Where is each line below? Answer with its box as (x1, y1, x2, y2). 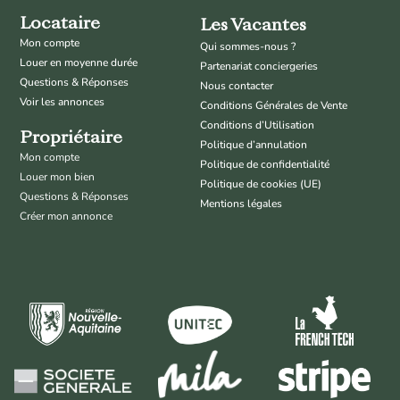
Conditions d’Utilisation (200, 117, 314, 132)
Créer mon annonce (20, 208, 113, 223)
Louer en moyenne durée (20, 54, 138, 70)
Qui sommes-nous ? (200, 38, 296, 54)
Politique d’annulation (200, 137, 307, 152)
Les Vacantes (200, 17, 306, 34)
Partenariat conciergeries (200, 58, 318, 73)
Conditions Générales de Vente (200, 97, 347, 112)
